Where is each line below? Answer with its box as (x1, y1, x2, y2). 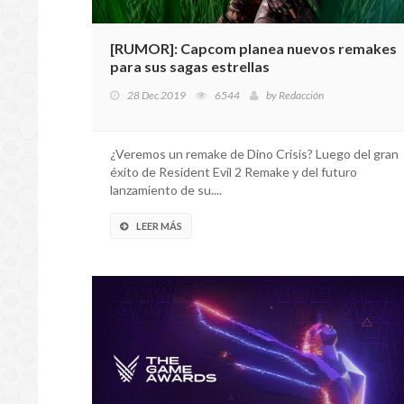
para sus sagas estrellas (110, 58, 270, 75)
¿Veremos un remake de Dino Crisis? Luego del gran (110, 146, 399, 161)
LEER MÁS (136, 220, 182, 232)
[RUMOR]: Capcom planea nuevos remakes (110, 40, 397, 57)
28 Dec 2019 (127, 88, 186, 102)
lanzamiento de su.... (110, 182, 222, 197)
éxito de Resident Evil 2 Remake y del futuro (110, 164, 357, 179)
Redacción (279, 88, 324, 102)
